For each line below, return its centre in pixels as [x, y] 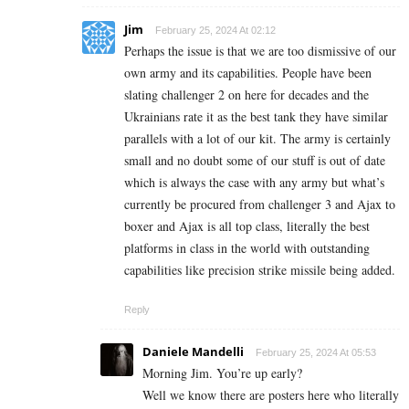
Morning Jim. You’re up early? [222, 372]
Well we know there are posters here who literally [271, 394]
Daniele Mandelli [193, 351]
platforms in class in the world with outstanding [247, 247]
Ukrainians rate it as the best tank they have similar [256, 116]
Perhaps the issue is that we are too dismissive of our [260, 50]
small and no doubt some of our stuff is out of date [255, 160]
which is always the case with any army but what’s [254, 182]
